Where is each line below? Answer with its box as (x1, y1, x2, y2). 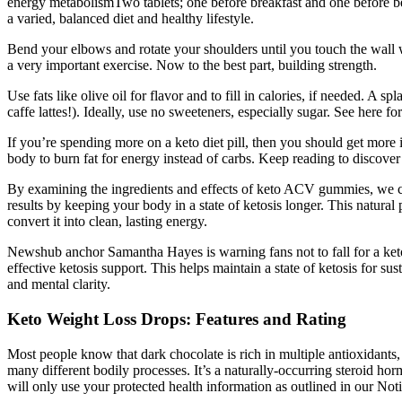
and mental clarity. (7, 276, 110, 293)
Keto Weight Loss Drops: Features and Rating (7, 310, 346, 329)
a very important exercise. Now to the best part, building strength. (7, 57, 377, 74)
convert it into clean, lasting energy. (7, 214, 207, 230)
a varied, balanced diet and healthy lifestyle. (7, 11, 254, 27)
